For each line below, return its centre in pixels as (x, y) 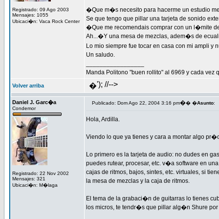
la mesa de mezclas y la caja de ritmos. (139, 181)
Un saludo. (100, 55)
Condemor (24, 108)
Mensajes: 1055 (30, 15)
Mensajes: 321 (29, 179)
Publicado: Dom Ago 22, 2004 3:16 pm (136, 103)
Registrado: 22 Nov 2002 (41, 173)
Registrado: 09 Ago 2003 (41, 10)
